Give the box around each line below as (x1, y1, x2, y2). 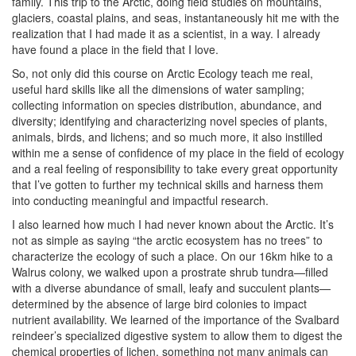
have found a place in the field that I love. (12, 41, 222, 57)
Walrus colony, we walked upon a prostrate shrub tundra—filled (12, 264, 328, 280)
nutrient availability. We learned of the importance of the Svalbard (12, 311, 339, 327)
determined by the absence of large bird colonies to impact (12, 296, 307, 311)
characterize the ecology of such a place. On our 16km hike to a (12, 248, 333, 264)
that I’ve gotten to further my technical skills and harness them (12, 176, 323, 192)
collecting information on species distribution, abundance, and (12, 97, 322, 113)
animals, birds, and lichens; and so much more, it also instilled (12, 129, 323, 145)
